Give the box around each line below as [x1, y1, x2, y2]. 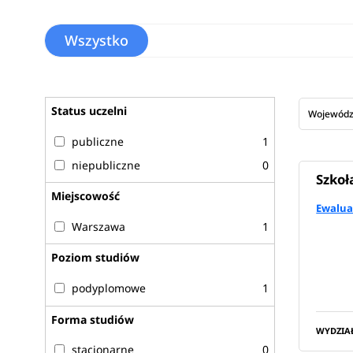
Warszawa [72, 218, 126, 234]
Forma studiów [51, 311, 135, 327]
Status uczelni [51, 102, 128, 118]
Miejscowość [51, 188, 121, 204]
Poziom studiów [51, 250, 140, 266]
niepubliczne [72, 157, 141, 173]
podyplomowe [72, 281, 147, 296]
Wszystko [65, 30, 128, 50]
